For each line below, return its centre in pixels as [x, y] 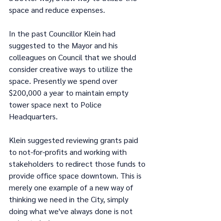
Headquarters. [33, 116]
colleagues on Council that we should [74, 57]
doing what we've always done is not [72, 211]
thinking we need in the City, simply [70, 199]
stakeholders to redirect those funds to [78, 164]
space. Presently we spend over [64, 81]
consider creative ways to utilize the [72, 69]
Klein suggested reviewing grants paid [74, 140]
